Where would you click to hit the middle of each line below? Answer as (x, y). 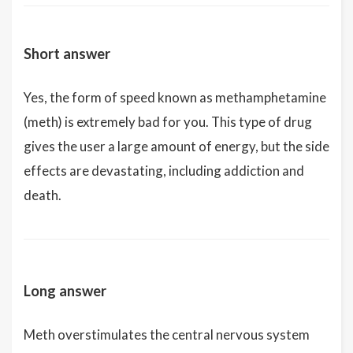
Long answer (65, 290)
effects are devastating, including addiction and (164, 170)
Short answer (67, 53)
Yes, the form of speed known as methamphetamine (175, 97)
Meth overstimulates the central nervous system (167, 334)
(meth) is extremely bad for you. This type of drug (168, 121)
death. (43, 195)
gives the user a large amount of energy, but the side (176, 146)
